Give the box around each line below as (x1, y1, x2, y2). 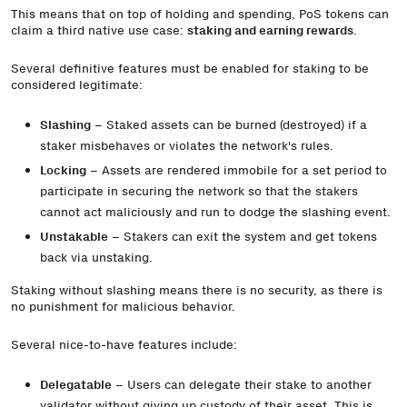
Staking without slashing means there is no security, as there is (11, 281, 382, 298)
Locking (39, 161, 86, 178)
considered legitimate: (11, 75, 143, 93)
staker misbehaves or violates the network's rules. (39, 136, 333, 154)
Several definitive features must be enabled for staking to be (11, 59, 369, 76)
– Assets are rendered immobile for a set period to (85, 161, 387, 178)
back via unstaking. (39, 249, 153, 266)
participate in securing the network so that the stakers (39, 182, 358, 199)
